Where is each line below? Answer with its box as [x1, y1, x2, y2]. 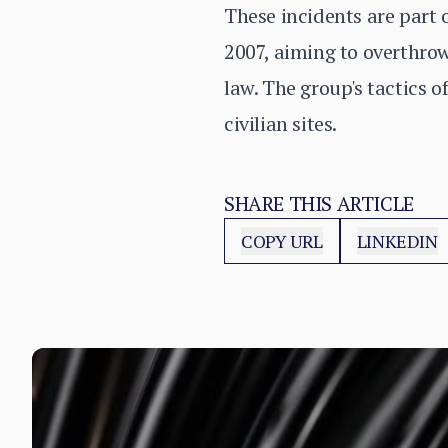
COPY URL [241, 229, 323, 253]
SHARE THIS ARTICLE [224, 190, 414, 217]
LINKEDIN [356, 229, 438, 253]
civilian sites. [224, 110, 337, 137]
